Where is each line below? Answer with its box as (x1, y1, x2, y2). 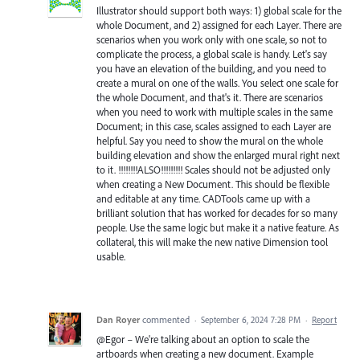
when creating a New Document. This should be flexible (96, 177, 329, 190)
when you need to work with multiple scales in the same (96, 104, 333, 118)
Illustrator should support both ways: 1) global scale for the (96, 3, 342, 17)
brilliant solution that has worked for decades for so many (96, 206, 337, 219)
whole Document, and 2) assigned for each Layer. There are (96, 18, 342, 31)
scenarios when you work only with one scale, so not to (96, 32, 327, 46)
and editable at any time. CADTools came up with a (96, 191, 310, 205)
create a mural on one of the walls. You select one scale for (96, 76, 338, 89)
